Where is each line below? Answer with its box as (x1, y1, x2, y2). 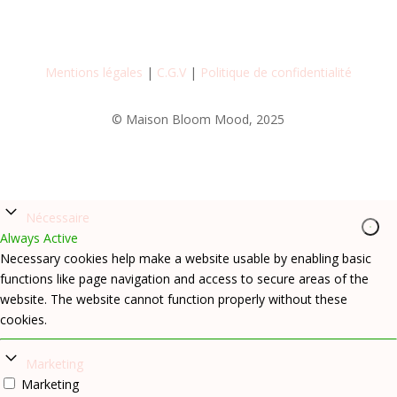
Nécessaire (26, 209, 90, 227)
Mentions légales (44, 64, 143, 82)
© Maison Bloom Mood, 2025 (112, 111, 285, 128)
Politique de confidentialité (199, 64, 352, 82)
